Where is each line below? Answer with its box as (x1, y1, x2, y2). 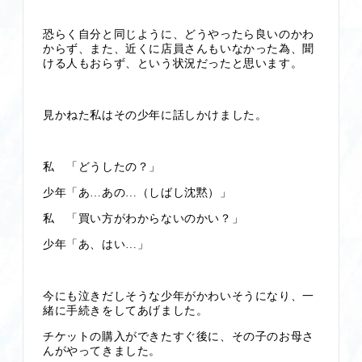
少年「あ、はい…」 (43, 238, 149, 250)
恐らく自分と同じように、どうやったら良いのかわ (43, 27, 314, 40)
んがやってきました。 (43, 344, 161, 357)
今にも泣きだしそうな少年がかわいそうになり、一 (43, 289, 314, 302)
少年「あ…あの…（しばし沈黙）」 (43, 186, 232, 199)
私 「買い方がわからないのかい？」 (43, 212, 244, 225)
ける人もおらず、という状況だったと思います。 (43, 57, 303, 69)
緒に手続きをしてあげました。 (43, 304, 208, 317)
